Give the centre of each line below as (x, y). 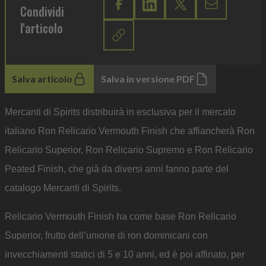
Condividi (42, 12)
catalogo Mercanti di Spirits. (63, 188)
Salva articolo (42, 79)
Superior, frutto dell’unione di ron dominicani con (106, 236)
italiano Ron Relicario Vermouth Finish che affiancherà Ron (130, 131)
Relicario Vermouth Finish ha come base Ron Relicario (121, 217)
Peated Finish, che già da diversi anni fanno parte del (117, 169)
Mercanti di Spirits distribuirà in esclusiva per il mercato (120, 112)
